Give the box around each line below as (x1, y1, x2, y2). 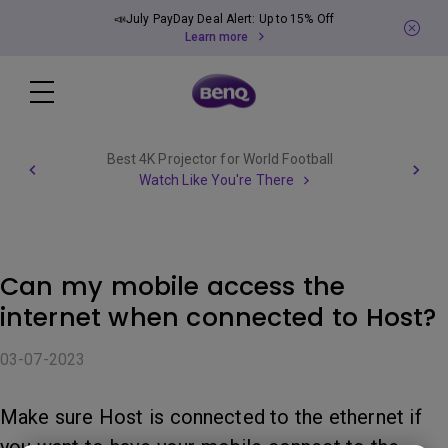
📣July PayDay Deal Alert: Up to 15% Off (114, 12, 334, 26)
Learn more (184, 30, 249, 44)
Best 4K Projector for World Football (106, 150, 334, 167)
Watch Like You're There (138, 171, 295, 188)
